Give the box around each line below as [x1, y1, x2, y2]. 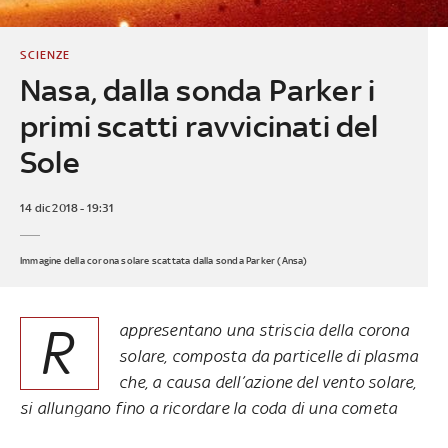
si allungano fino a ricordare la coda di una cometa [20, 397, 402, 418]
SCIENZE [19, 47, 70, 62]
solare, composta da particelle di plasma [119, 345, 419, 366]
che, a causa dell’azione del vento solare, [119, 371, 417, 392]
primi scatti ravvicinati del [19, 108, 379, 144]
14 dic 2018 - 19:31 [19, 200, 114, 215]
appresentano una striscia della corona [119, 319, 409, 340]
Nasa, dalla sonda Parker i [19, 72, 376, 108]
